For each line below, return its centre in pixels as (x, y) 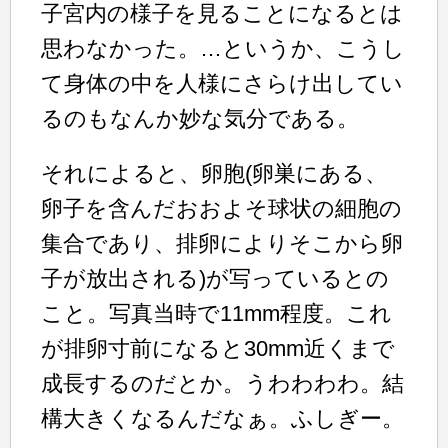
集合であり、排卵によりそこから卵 (222, 243)
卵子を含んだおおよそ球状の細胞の (221, 208)
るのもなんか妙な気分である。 (200, 118)
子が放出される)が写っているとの (215, 278)
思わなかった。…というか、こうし (223, 48)
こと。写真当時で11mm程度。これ (216, 313)
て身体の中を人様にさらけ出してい (222, 83)
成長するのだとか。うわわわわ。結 (222, 383)
